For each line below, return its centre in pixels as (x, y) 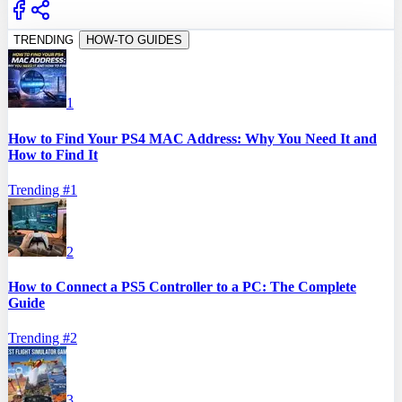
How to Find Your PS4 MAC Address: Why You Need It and (192, 138)
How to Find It (53, 154)
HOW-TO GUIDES (134, 40)
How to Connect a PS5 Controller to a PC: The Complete (182, 287)
